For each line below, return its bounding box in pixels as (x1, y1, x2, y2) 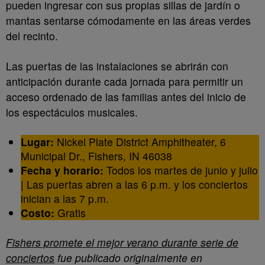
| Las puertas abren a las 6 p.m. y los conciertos (21, 177, 248, 192)
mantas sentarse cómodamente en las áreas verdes (6, 13, 251, 28)
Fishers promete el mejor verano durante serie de (6, 235, 238, 250)
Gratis (54, 205, 86, 220)
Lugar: (21, 134, 54, 149)
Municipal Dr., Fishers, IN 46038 (21, 148, 172, 163)
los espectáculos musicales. (6, 105, 138, 119)
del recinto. (6, 28, 58, 43)
